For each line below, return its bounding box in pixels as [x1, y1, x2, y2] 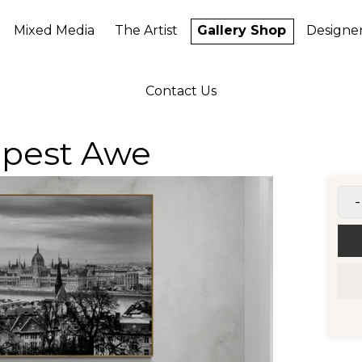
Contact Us [145, 83, 217, 99]
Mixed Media [13, 23, 95, 38]
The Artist [114, 23, 178, 38]
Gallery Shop [197, 23, 287, 38]
